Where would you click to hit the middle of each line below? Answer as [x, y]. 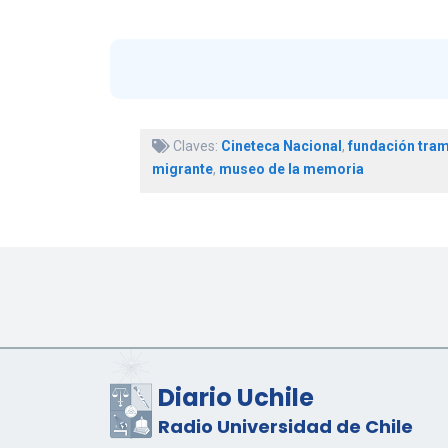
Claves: [195, 146]
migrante [182, 169]
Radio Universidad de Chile [285, 427]
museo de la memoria [291, 169]
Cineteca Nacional [281, 146]
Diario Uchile [235, 398]
